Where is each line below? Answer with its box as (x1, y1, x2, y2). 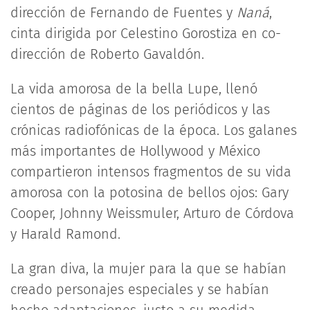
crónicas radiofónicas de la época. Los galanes (10, 122, 297, 138)
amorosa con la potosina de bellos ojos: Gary (10, 184, 289, 201)
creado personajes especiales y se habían (10, 281, 269, 298)
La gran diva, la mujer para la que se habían (10, 260, 286, 277)
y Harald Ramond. (10, 226, 120, 242)
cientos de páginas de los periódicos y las (10, 101, 270, 118)
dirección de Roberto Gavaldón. (10, 46, 204, 62)
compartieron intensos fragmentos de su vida (10, 163, 291, 180)
